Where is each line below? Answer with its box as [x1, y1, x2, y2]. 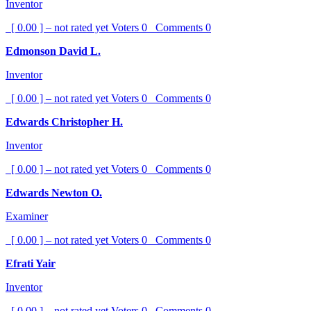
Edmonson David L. [6, 45, 101, 57]
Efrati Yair [6, 258, 56, 269]
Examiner [6, 210, 48, 222]
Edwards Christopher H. [6, 116, 123, 128]
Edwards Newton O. [6, 187, 102, 199]
